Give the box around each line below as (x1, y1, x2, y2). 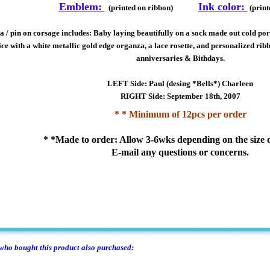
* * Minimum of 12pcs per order (114, 109, 246, 119)
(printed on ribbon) (104, 3, 175, 12)
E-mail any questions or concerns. (111, 147, 249, 157)
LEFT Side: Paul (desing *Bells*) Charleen (107, 79, 253, 88)
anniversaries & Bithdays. (136, 54, 225, 63)
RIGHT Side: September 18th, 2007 (120, 92, 240, 101)
